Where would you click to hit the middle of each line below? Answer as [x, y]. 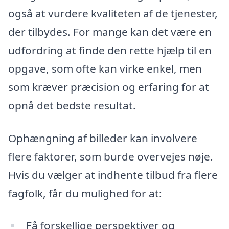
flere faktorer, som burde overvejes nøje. [111, 156]
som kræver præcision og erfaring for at [109, 87]
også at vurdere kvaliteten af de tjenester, [113, 14]
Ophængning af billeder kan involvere [103, 138]
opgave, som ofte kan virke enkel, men [105, 69]
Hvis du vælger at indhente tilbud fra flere [113, 175]
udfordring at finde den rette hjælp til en [110, 50]
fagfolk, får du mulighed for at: [85, 193]
